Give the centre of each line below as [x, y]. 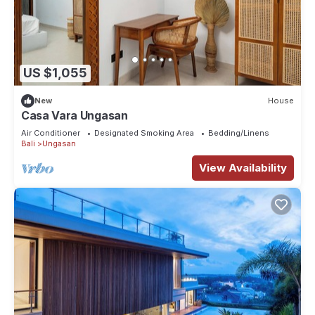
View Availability [243, 167]
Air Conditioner [51, 133]
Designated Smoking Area [144, 133]
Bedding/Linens [239, 133]
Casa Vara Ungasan [75, 115]
